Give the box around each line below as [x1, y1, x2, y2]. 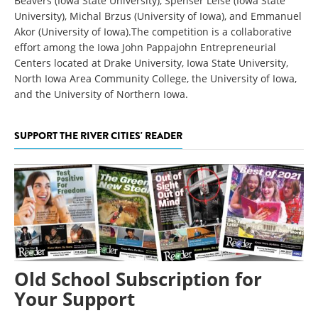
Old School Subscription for [14, 265, 262, 292]
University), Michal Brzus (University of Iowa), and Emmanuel [14, 9, 302, 23]
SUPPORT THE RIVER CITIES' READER [14, 128, 182, 143]
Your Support [14, 285, 135, 312]
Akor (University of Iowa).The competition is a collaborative [14, 25, 292, 38]
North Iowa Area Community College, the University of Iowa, [14, 72, 297, 85]
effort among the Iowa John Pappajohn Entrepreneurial [14, 40, 276, 54]
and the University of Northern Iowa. [14, 87, 188, 101]
